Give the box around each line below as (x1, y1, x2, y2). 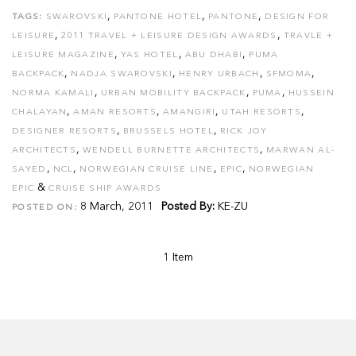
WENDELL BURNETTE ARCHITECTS (83, 146, 261, 155)
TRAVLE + (283, 32, 334, 41)
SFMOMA (265, 70, 312, 79)
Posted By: (161, 201, 215, 212)
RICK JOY (220, 127, 268, 136)
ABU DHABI (184, 51, 243, 60)
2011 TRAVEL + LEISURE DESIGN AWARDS (61, 32, 277, 41)
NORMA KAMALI (12, 89, 95, 98)
